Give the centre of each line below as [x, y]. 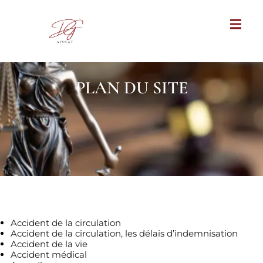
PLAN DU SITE [131, 88]
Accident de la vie [49, 244]
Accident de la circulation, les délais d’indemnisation [124, 233]
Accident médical [49, 254]
